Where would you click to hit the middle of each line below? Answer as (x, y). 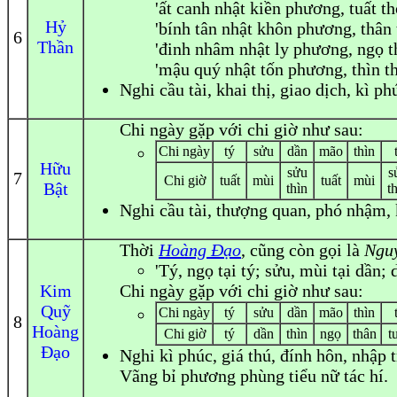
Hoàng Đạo (200, 250)
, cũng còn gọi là (303, 250)
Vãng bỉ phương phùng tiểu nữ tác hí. (254, 376)
